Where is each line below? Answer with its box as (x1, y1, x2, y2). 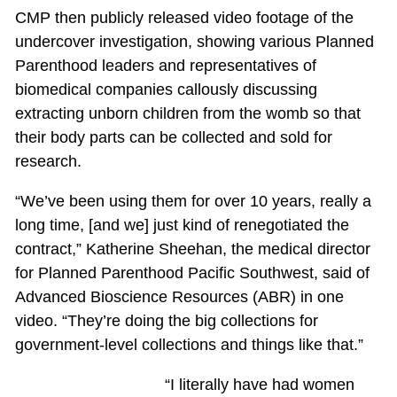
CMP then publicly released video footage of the (14, 9, 354, 27)
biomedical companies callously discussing (14, 81, 317, 99)
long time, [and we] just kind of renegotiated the (14, 216, 349, 235)
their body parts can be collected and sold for (14, 128, 332, 147)
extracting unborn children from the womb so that (14, 105, 361, 123)
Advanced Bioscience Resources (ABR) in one (14, 288, 344, 307)
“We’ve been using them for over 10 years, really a (14, 192, 371, 211)
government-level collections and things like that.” (14, 336, 363, 354)
